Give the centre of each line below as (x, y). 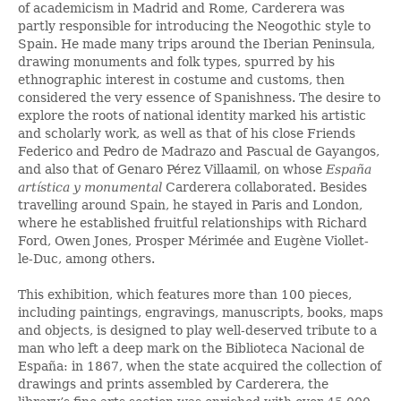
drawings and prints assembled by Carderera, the (173, 384)
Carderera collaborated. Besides (264, 187)
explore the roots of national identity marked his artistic (192, 115)
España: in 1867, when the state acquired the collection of (200, 366)
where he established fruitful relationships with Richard (192, 222)
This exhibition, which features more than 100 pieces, (185, 294)
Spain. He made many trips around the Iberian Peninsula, (196, 43)
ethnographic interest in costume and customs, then (181, 79)
